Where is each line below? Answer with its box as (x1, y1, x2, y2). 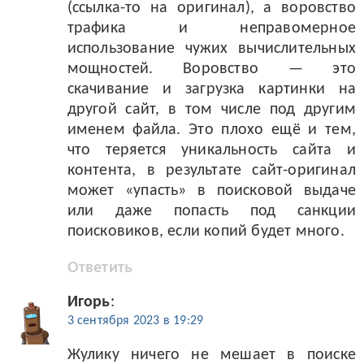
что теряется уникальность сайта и (67, 142, 356, 159)
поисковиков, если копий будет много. (67, 223, 344, 240)
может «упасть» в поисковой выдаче (67, 183, 356, 200)
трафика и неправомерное (67, 20, 356, 37)
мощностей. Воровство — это (67, 61, 356, 78)
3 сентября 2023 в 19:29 (67, 314, 204, 328)
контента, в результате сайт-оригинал (67, 162, 356, 180)
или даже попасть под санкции (67, 203, 356, 220)
